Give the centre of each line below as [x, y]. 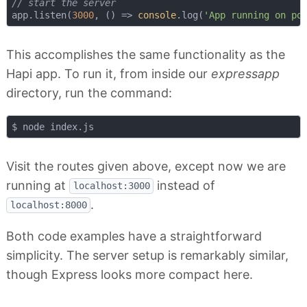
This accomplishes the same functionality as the [146, 55]
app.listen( [41, 15]
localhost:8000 [48, 205]
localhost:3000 [111, 186]
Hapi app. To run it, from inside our [109, 74]
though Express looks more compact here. [130, 274]
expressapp [245, 74]
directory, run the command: [89, 93]
